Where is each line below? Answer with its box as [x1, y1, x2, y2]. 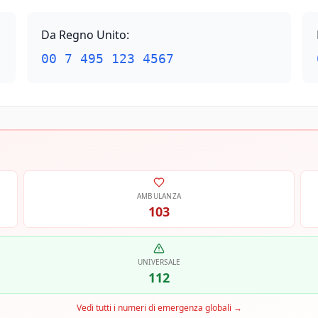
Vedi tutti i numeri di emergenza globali [76, 302, 231, 314]
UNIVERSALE [137, 257, 181, 267]
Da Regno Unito [40, 27, 126, 43]
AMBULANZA [136, 191, 182, 201]
